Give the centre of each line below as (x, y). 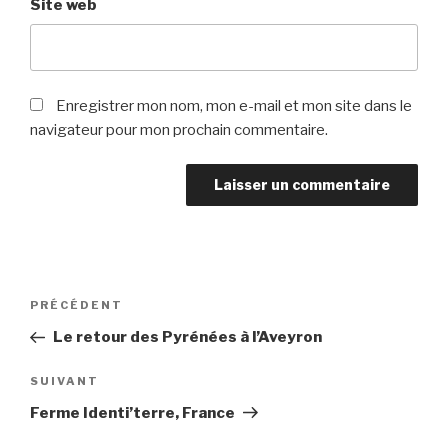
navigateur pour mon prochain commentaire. (179, 129)
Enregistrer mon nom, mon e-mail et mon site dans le (234, 105)
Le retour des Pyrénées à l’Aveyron (187, 337)
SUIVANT (64, 380)
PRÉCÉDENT (76, 305)
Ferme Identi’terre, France (132, 412)
